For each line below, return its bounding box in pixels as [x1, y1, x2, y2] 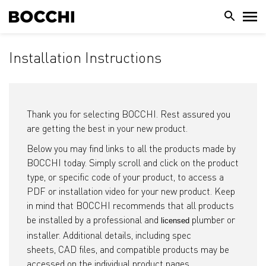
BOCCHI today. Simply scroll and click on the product [27, 157, 239, 169]
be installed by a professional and [27, 214, 161, 226]
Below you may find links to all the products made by [27, 142, 236, 154]
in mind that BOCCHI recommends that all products [27, 199, 234, 211]
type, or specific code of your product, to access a [27, 171, 224, 183]
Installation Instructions [9, 49, 161, 66]
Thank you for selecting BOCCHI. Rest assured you [27, 108, 230, 120]
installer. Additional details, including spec [27, 229, 191, 241]
